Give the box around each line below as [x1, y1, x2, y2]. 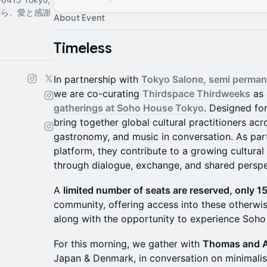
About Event [54, 13, 105, 23]
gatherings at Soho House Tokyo [54, 102, 204, 114]
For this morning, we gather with [54, 238, 203, 250]
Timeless [54, 39, 112, 57]
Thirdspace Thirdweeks [142, 88, 250, 100]
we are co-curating [54, 88, 142, 100]
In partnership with [54, 73, 141, 85]
